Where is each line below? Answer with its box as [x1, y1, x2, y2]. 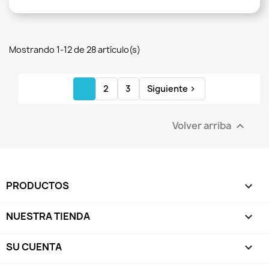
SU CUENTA [6, 240, 62, 253]
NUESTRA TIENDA [6, 210, 90, 223]
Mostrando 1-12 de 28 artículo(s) [9, 44, 141, 55]
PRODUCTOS [6, 179, 69, 192]
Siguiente [147, 83, 188, 94]
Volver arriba [172, 118, 233, 132]
